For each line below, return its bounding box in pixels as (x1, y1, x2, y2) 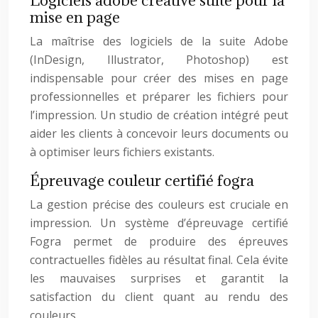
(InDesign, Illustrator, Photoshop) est (30, 52, 288, 67)
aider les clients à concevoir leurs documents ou (30, 126, 288, 141)
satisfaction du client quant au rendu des (30, 289, 288, 305)
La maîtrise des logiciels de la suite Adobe (30, 33, 288, 49)
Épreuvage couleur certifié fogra (30, 171, 254, 190)
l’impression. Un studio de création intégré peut (30, 107, 288, 123)
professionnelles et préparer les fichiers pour (30, 89, 288, 104)
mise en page (30, 8, 120, 27)
